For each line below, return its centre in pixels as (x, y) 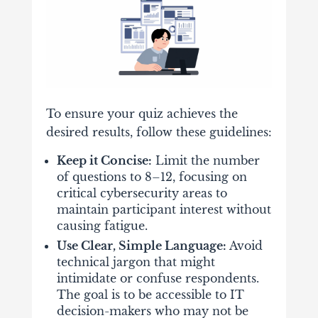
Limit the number (205, 161)
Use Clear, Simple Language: (141, 246)
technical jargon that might (136, 262)
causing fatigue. (102, 226)
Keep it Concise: (104, 161)
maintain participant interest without (164, 210)
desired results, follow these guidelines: (159, 132)
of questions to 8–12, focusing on (152, 177)
